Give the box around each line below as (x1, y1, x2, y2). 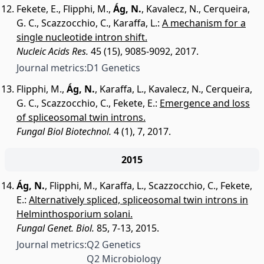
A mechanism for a (162, 16, 246, 29)
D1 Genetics (87, 61, 140, 74)
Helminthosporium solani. (16, 207, 133, 220)
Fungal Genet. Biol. (16, 222, 94, 235)
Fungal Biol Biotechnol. (16, 125, 111, 138)
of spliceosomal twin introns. (16, 111, 146, 124)
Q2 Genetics (87, 238, 141, 251)
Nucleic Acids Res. (16, 45, 88, 58)
